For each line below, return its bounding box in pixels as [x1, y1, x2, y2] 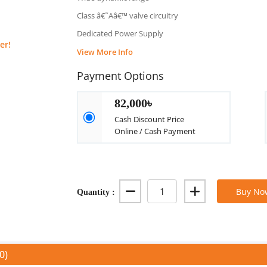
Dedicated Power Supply [77, 28, 164, 39]
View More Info [77, 46, 133, 57]
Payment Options [77, 69, 164, 83]
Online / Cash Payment [114, 126, 196, 136]
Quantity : [77, 185, 116, 197]
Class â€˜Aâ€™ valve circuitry [77, 10, 179, 21]
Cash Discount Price [114, 114, 185, 125]
